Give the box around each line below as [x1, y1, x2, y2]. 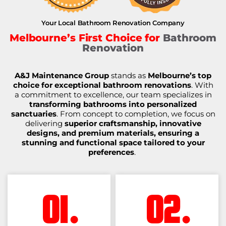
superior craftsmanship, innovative [64, 119, 201, 129]
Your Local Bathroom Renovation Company [41, 19, 185, 27]
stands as [109, 71, 148, 81]
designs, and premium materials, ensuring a [27, 128, 199, 138]
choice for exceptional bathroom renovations [13, 80, 191, 90]
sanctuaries [11, 109, 56, 119]
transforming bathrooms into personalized [29, 99, 197, 109]
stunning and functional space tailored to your [21, 138, 205, 148]
